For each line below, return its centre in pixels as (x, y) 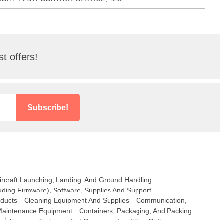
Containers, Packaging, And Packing (135, 211)
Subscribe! (48, 107)
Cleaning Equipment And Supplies (77, 200)
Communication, (161, 200)
